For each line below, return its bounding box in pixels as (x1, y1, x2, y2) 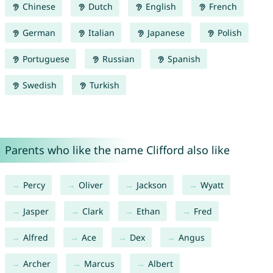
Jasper (23, 205, 49, 218)
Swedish (19, 79, 57, 91)
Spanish (165, 53, 200, 65)
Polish (214, 27, 242, 39)
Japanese (144, 27, 185, 39)
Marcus (83, 258, 115, 270)
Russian (99, 53, 135, 65)
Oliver (78, 179, 103, 191)
